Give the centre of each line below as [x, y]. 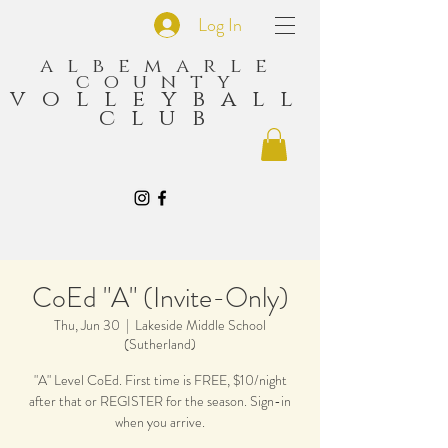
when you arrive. [160, 422]
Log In [220, 24]
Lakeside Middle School [200, 325]
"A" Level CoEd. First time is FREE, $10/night [160, 380]
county [160, 82]
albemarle [160, 66]
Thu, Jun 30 [87, 325]
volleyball [160, 99]
